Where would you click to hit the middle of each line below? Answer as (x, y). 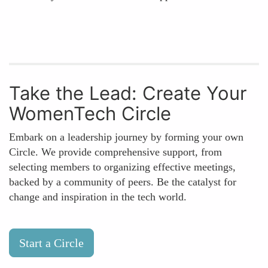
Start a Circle (51, 243)
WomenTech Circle (90, 113)
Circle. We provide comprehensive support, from (115, 152)
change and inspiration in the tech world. (98, 197)
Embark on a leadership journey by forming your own (126, 137)
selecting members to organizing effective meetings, (122, 167)
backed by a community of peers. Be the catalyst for (123, 182)
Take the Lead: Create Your (128, 93)
